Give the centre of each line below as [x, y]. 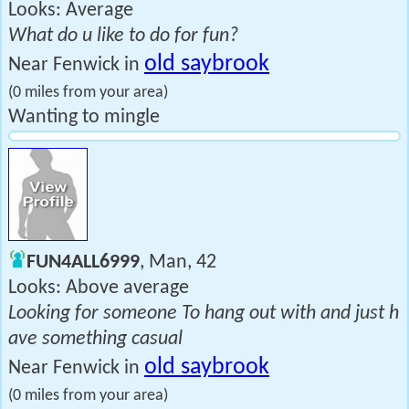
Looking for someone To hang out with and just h [204, 314]
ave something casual [95, 339]
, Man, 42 [178, 262]
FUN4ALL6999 [83, 262]
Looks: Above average [99, 288]
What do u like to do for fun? [123, 36]
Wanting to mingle [84, 117]
